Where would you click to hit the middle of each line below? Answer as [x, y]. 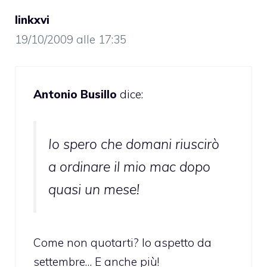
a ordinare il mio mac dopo [129, 166]
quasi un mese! [94, 189]
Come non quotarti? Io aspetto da [122, 243]
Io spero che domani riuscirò [134, 144]
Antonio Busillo [75, 94]
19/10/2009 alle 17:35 [71, 39]
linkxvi [32, 19]
